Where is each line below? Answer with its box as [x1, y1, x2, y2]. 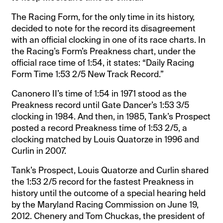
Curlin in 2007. [11, 145, 67, 156]
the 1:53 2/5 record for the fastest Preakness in [11, 176, 194, 187]
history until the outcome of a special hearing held [11, 187, 206, 199]
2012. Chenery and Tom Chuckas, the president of [11, 210, 205, 222]
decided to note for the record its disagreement [11, 22, 196, 34]
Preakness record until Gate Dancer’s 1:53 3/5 [11, 99, 190, 111]
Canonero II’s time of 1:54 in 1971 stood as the [11, 88, 187, 99]
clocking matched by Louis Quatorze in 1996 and [11, 133, 200, 145]
